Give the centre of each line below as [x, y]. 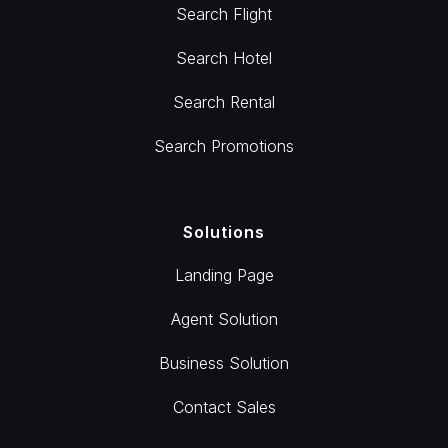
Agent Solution [224, 319]
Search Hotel [224, 58]
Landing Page [224, 275]
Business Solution [224, 363]
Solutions [224, 232]
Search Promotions [224, 146]
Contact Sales [224, 407]
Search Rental [224, 102]
